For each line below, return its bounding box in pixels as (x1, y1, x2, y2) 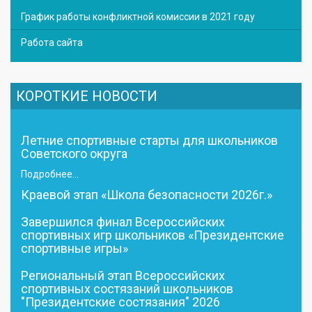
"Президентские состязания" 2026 (21, 294, 220, 309)
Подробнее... (21, 168, 79, 180)
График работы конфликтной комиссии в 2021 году (21, 10, 255, 22)
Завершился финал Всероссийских (21, 214, 225, 229)
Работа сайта (21, 36, 83, 48)
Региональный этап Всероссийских (21, 267, 225, 283)
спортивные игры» (21, 240, 128, 256)
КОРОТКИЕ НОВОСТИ (16, 87, 157, 104)
